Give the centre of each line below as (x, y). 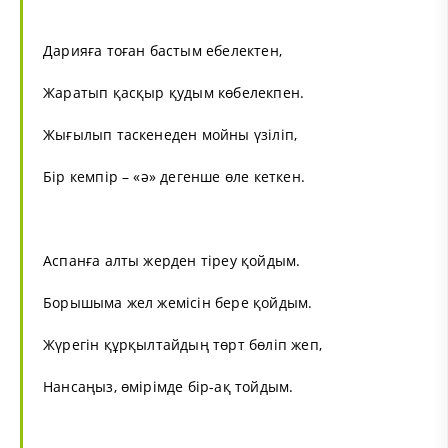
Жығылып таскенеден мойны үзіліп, (170, 134)
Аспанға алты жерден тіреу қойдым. (172, 260)
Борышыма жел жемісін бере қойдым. (178, 302)
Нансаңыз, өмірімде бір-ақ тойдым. (168, 386)
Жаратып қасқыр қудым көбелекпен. (174, 92)
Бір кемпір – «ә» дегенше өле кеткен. (174, 176)
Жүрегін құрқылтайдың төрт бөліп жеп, (182, 344)
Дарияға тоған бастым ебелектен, (162, 50)
